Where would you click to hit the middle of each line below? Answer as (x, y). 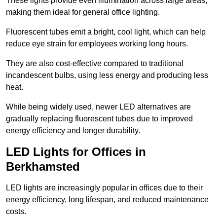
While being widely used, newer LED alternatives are (98, 107)
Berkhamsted (43, 167)
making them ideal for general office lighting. (83, 12)
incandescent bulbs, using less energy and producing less (107, 75)
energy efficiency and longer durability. (73, 131)
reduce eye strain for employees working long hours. (97, 44)
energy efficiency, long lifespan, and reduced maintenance (107, 200)
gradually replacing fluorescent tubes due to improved (99, 119)
